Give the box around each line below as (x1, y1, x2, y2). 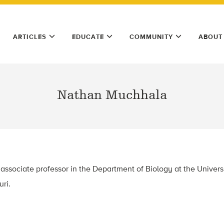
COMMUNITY (129, 33, 173, 40)
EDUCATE (72, 33, 104, 40)
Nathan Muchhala (57, 87, 167, 102)
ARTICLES (13, 33, 46, 40)
